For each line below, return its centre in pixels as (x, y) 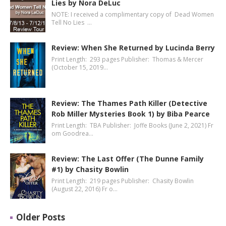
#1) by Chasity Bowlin (90, 169)
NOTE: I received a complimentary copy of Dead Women (133, 14)
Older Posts (41, 217)
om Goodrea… (72, 133)
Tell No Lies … (72, 22)
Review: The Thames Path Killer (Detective (129, 103)
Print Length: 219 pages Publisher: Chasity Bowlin (123, 181)
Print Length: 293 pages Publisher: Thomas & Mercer (127, 59)
